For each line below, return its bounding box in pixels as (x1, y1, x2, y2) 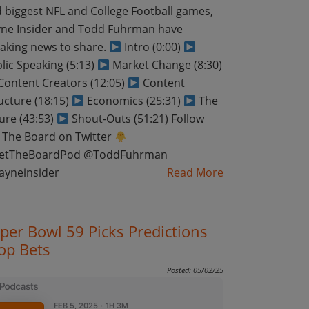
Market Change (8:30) (109, 57, 222, 72)
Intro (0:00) (121, 39, 183, 54)
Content (139, 75, 185, 90)
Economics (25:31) (83, 93, 183, 108)
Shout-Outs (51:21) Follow (68, 111, 204, 126)
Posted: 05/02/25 (166, 265, 223, 275)
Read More (166, 165, 223, 180)
